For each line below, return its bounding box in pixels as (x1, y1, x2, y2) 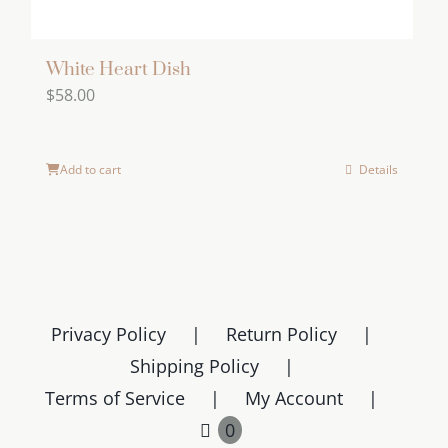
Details (359, 160, 399, 178)
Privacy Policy (51, 321, 166, 346)
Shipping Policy (129, 353, 259, 378)
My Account (245, 385, 343, 410)
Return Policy (226, 321, 337, 346)
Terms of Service (45, 385, 185, 410)
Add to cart (60, 160, 121, 178)
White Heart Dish (46, 57, 191, 81)
